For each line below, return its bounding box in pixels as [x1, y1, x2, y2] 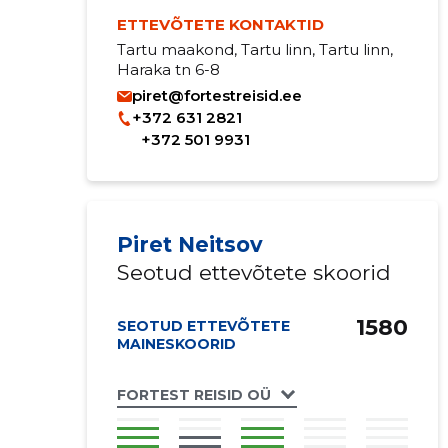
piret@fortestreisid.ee [131, 86, 302, 105]
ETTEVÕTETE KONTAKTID [116, 15, 324, 34]
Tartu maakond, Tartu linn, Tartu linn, [116, 40, 393, 59]
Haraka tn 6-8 [116, 60, 220, 79]
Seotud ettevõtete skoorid [116, 260, 391, 285]
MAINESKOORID [116, 335, 236, 353]
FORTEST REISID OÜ [116, 385, 271, 404]
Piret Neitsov [116, 232, 263, 257]
